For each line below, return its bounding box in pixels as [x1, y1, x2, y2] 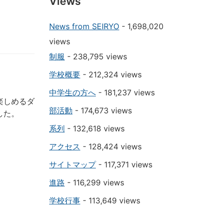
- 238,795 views [65, 52, 127, 61]
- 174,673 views [73, 106, 132, 115]
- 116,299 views [65, 178, 124, 187]
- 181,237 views [96, 88, 155, 97]
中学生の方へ [49, 88, 96, 97]
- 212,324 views [80, 70, 142, 79]
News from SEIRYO [49, 21, 119, 31]
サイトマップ [49, 160, 96, 169]
